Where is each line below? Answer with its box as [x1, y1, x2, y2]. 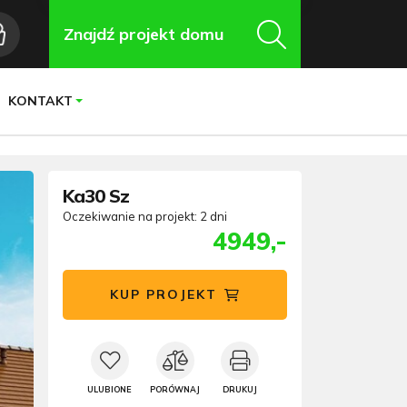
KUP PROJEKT [109, 286, 217, 303]
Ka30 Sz [63, 184, 129, 207]
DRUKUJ [223, 384, 258, 394]
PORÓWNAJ [150, 384, 200, 394]
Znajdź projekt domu [63, 24, 224, 45]
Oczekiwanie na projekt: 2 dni [63, 209, 227, 223]
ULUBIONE [87, 384, 133, 394]
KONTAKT [7, 93, 73, 110]
